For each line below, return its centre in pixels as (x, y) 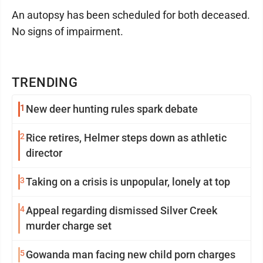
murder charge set (69, 226)
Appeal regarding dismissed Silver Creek (122, 210)
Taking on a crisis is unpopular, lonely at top (128, 182)
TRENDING (45, 82)
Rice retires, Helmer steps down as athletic (126, 138)
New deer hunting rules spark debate (112, 109)
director (44, 153)
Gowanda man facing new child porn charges (131, 254)
